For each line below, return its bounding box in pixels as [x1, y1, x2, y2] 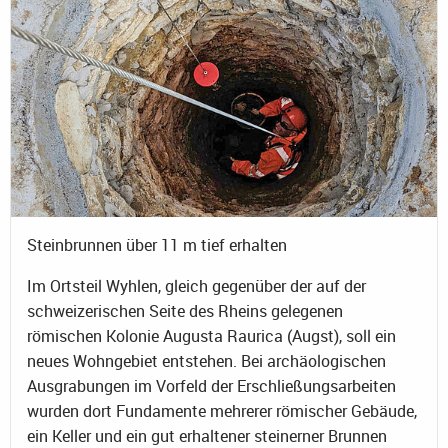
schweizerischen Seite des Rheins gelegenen [27, 300, 343, 323]
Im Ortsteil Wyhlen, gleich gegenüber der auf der [27, 275, 366, 298]
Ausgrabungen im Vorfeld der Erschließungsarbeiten [27, 375, 396, 398]
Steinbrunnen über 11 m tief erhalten [27, 234, 287, 257]
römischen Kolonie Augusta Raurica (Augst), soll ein [27, 325, 396, 348]
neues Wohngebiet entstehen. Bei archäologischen [27, 350, 386, 373]
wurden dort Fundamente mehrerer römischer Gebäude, [27, 400, 417, 423]
